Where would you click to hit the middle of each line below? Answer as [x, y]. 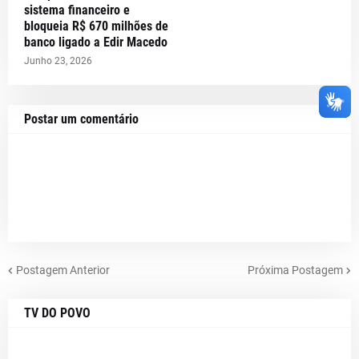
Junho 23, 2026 [58, 61]
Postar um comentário [81, 119]
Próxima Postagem [295, 270]
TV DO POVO [57, 313]
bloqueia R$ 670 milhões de [96, 26]
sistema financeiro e [77, 10]
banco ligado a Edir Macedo [96, 42]
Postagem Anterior [63, 270]
